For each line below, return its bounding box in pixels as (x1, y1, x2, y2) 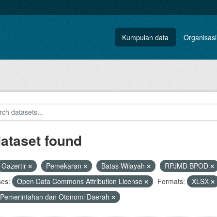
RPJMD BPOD (164, 161, 210, 170)
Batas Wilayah (101, 161, 147, 170)
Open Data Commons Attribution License (16, 176, 144, 186)
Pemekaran (46, 161, 83, 170)
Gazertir (1, 161, 28, 170)
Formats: (157, 176, 185, 186)
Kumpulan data (122, 32, 169, 42)
